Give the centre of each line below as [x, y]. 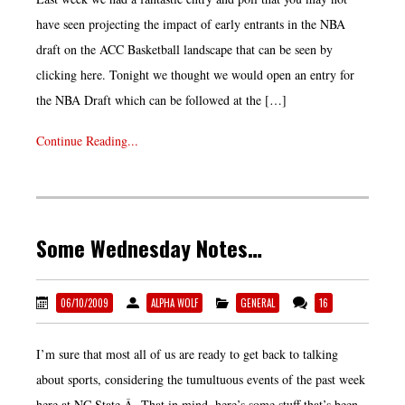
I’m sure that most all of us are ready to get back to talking [187, 353]
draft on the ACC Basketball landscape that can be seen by [184, 50]
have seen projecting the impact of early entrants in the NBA [191, 24]
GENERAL [258, 302]
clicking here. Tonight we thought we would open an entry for [195, 75]
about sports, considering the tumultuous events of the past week [201, 379]
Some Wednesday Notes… [149, 247]
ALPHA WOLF [174, 302]
